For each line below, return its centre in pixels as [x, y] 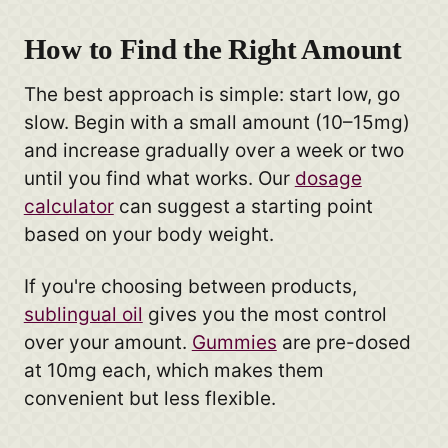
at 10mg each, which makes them [173, 371]
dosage [328, 179]
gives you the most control [264, 315]
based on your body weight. [148, 235]
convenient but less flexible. [149, 399]
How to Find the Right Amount [212, 50]
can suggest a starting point [243, 207]
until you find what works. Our [159, 179]
